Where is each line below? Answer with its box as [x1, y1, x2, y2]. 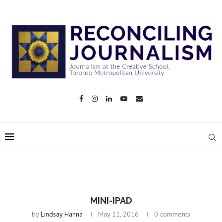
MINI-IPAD [90, 195, 132, 206]
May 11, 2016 [98, 209, 139, 219]
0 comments [154, 209, 190, 219]
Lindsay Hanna [41, 209, 83, 219]
